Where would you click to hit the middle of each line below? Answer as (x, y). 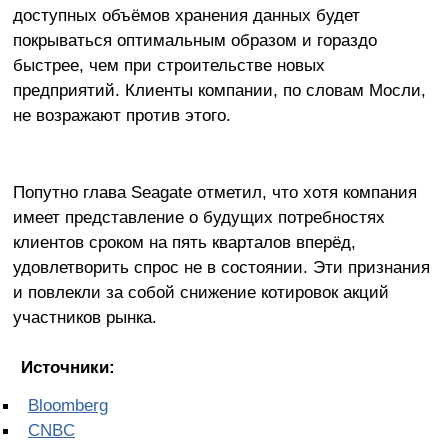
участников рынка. (84, 316)
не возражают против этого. (121, 114)
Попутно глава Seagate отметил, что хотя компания (214, 191)
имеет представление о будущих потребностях (198, 216)
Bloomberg (68, 405)
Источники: (67, 367)
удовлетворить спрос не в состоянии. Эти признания (221, 266)
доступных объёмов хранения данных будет (186, 14)
